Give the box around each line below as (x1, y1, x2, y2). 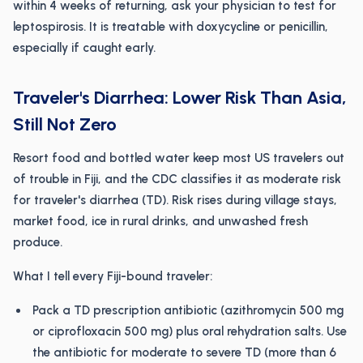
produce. (13, 235, 62, 250)
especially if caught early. (13, 41, 156, 55)
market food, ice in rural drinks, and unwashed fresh (13, 214, 308, 228)
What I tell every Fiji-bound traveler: (13, 269, 212, 284)
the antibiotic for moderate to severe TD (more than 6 (32, 345, 336, 360)
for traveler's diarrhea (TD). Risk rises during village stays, (13, 193, 337, 207)
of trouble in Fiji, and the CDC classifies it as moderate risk (13, 172, 341, 186)
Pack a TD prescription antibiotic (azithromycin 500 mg (32, 303, 344, 318)
